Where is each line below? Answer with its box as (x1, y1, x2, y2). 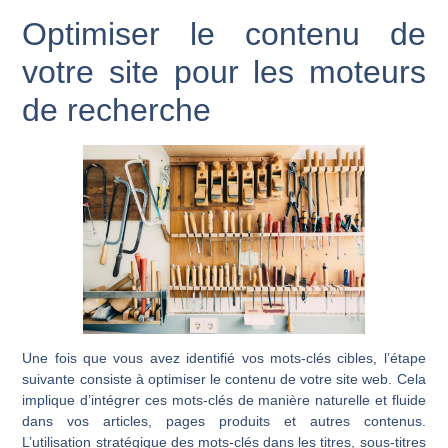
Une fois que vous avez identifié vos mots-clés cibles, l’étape (22, 349, 426, 366)
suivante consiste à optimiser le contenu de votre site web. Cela (22, 370, 426, 387)
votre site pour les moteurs (22, 54, 426, 91)
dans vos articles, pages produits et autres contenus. (22, 412, 426, 429)
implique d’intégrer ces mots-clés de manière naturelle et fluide (22, 391, 426, 408)
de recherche (22, 92, 212, 129)
